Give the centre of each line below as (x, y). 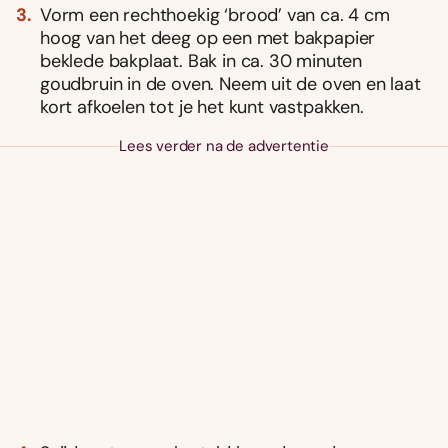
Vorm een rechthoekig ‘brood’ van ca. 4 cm (215, 14)
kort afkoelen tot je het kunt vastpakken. (202, 106)
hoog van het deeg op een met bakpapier (208, 37)
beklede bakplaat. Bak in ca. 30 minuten (201, 60)
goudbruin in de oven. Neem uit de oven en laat (230, 83)
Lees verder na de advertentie (224, 145)
